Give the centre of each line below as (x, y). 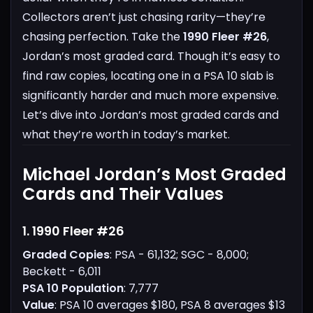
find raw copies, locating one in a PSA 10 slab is (148, 76)
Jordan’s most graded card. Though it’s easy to (151, 57)
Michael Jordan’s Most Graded (154, 175)
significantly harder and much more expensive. (151, 96)
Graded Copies (66, 255)
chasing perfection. (75, 37)
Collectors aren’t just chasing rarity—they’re (144, 17)
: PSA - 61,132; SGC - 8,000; (179, 255)
